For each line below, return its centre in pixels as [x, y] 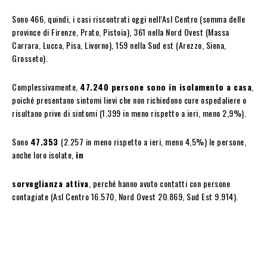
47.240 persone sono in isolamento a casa [166, 86]
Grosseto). [30, 58]
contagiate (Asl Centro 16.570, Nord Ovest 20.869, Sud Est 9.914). [125, 196]
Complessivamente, [46, 86]
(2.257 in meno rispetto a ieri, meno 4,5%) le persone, [153, 141]
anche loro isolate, [44, 154]
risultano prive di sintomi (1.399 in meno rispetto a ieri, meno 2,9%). [129, 113]
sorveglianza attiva [50, 183]
